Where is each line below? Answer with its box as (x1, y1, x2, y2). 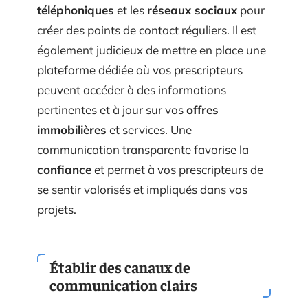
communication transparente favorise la (37, 142, 249, 157)
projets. (37, 201, 76, 217)
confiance (37, 162, 91, 177)
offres (186, 102, 219, 117)
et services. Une (107, 122, 192, 137)
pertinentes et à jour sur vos (37, 102, 186, 117)
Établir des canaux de (49, 257, 190, 276)
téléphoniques (37, 2, 114, 17)
